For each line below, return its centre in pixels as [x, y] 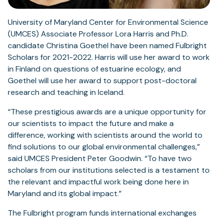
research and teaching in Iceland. [66, 92]
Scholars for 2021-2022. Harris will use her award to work [109, 57]
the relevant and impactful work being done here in [98, 182]
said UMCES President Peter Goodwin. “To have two [100, 159]
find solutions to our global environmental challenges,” [104, 147]
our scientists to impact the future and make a [91, 124]
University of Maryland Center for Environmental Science [108, 22]
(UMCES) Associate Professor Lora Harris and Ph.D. [98, 34]
